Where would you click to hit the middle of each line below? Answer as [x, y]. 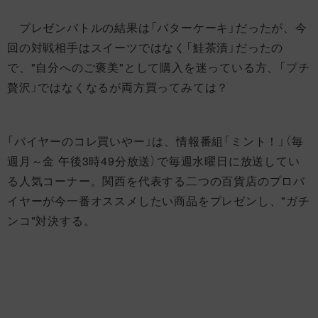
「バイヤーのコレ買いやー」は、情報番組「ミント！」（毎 [155, 141]
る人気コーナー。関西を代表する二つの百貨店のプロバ [156, 181]
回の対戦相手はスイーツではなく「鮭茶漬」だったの [146, 48]
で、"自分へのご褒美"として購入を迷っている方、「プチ [159, 67]
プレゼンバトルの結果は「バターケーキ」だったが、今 [157, 28]
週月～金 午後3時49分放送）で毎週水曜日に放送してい [154, 161]
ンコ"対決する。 [51, 221]
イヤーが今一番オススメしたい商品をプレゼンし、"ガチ [159, 201]
